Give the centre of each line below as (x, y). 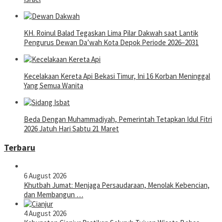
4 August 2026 (45, 214)
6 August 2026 (45, 176)
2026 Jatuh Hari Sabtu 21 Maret (71, 129)
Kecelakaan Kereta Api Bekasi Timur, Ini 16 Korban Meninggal (117, 76)
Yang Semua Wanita (54, 86)
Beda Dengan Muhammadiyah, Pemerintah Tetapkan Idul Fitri (118, 119)
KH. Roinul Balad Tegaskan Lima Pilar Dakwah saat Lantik (111, 33)
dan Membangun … (54, 195)
